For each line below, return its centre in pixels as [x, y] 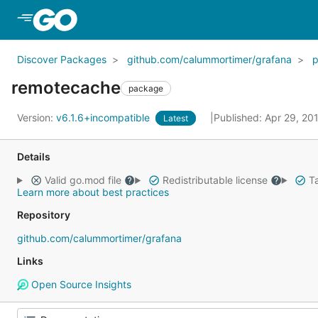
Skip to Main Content [137, 19]
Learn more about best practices [93, 192]
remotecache [66, 88]
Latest [176, 118]
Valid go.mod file [83, 180]
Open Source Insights [79, 284]
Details [34, 157]
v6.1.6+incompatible [104, 117]
